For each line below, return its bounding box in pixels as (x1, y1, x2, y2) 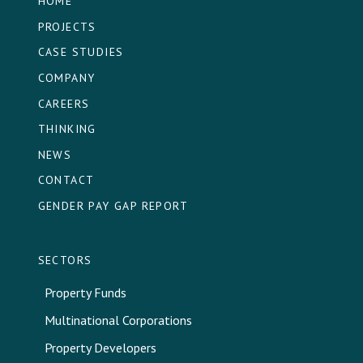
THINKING (37, 122, 96, 137)
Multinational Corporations (44, 312, 192, 329)
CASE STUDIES (37, 45, 124, 60)
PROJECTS (37, 19, 96, 34)
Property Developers (44, 340, 156, 357)
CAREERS (37, 96, 90, 111)
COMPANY (37, 70, 96, 86)
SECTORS (37, 253, 92, 268)
